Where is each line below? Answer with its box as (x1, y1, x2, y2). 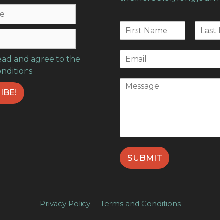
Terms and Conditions (100, 199, 181, 209)
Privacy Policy (39, 199, 90, 209)
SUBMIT (127, 153, 162, 163)
